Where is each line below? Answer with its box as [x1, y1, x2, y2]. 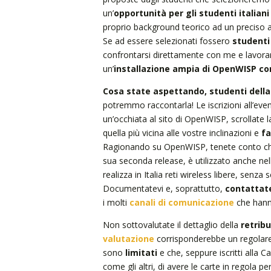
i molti [102, 196, 129, 208]
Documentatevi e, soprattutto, [102, 182, 225, 194]
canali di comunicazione [129, 196, 234, 208]
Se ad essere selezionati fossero [102, 34, 232, 47]
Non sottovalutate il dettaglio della [102, 218, 241, 230]
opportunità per [113, 7, 183, 19]
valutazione [102, 232, 154, 244]
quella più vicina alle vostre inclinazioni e [102, 126, 261, 139]
